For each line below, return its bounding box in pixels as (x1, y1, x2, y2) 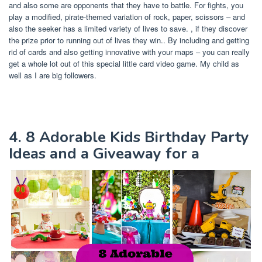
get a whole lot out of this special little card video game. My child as (9, 57, 239, 69)
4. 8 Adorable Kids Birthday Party (9, 126, 249, 147)
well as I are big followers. (9, 69, 96, 81)
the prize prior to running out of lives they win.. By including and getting (9, 34, 249, 46)
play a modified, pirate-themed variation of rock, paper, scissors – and (9, 11, 245, 22)
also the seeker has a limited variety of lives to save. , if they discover (9, 22, 247, 34)
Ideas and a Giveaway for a (9, 143, 199, 164)
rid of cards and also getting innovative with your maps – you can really (9, 46, 250, 57)
